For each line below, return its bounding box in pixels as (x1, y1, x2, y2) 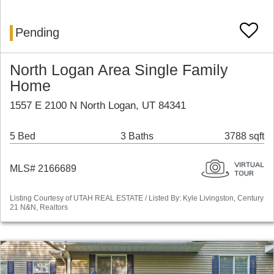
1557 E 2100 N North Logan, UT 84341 (10, 100, 186, 112)
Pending (15, 26, 59, 40)
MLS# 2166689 (10, 163, 76, 174)
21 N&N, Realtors (10, 203, 68, 212)
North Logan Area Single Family (10, 62, 228, 79)
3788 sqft (224, 131, 264, 142)
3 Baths (120, 131, 154, 142)
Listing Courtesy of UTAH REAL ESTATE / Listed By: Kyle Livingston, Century (10, 194, 264, 203)
